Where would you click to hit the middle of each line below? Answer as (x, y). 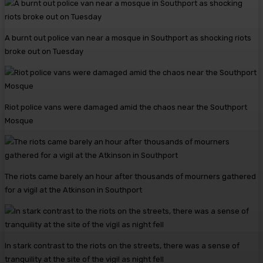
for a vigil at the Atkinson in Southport (73, 190)
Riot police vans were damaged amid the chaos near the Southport (126, 107)
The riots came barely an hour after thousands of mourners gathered (130, 177)
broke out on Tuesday (44, 52)
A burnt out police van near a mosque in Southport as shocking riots (128, 38)
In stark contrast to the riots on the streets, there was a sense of (122, 246)
